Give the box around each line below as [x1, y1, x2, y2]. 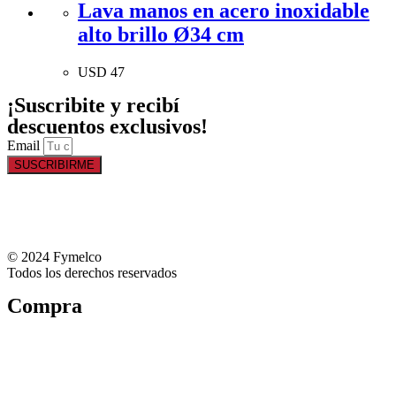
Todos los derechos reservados [7, 264, 177, 280]
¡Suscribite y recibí [7, 93, 179, 117]
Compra [7, 293, 82, 317]
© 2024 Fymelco [7, 248, 102, 264]
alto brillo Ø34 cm [78, 22, 244, 46]
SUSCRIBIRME [14, 157, 95, 171]
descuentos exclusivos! [7, 114, 208, 138]
